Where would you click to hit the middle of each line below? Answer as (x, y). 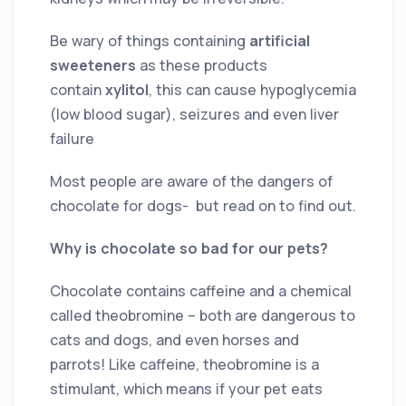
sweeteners (93, 65)
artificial (280, 40)
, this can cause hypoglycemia (252, 89)
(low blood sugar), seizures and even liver (194, 114)
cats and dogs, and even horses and (174, 339)
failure (72, 138)
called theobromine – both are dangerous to (203, 315)
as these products (202, 65)
